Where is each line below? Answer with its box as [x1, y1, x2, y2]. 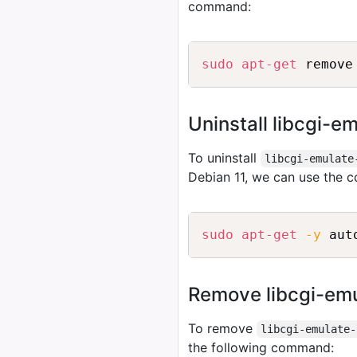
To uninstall [188, 150, 261, 166]
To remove [188, 320, 257, 336]
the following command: [188, 339, 334, 355]
